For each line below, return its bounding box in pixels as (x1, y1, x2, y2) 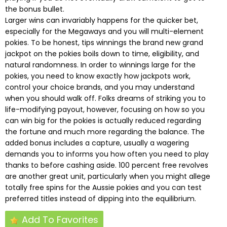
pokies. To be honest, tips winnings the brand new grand (5, 37, 203, 48)
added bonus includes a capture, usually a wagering (5, 138, 189, 148)
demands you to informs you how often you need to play (5, 149, 209, 160)
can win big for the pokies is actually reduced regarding (5, 116, 201, 126)
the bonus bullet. (5, 4, 64, 15)
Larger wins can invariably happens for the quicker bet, (5, 15, 198, 26)
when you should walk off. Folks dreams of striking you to (5, 93, 206, 104)
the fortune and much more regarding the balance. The (5, 127, 205, 137)
